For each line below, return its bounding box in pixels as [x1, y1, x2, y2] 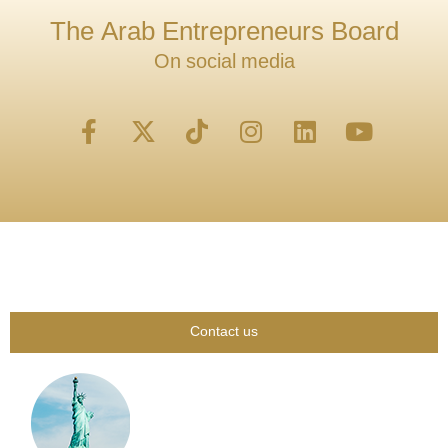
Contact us [190, 320, 258, 344]
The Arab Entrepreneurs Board [49, 12, 399, 56]
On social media [153, 46, 295, 80]
